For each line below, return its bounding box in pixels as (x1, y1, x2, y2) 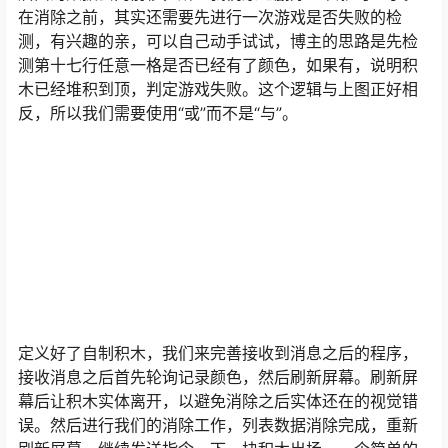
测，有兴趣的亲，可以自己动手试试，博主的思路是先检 (18, 31, 418, 52)
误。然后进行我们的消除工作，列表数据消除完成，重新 (18, 415, 418, 436)
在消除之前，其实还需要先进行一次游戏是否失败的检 (18, 7, 402, 28)
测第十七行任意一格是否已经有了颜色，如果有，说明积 (18, 55, 418, 76)
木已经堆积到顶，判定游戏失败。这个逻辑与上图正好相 (18, 79, 418, 100)
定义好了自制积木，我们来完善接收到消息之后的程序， (18, 343, 418, 364)
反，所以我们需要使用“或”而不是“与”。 (18, 103, 298, 124)
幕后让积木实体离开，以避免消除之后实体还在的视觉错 (18, 391, 418, 412)
